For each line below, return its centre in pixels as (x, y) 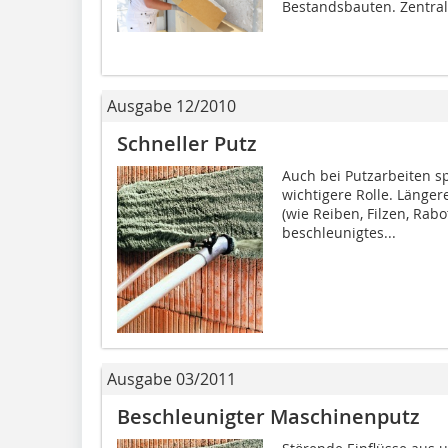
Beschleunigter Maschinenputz (268, 417)
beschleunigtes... (338, 232)
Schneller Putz (187, 143)
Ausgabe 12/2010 (171, 105)
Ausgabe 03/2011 (171, 379)
